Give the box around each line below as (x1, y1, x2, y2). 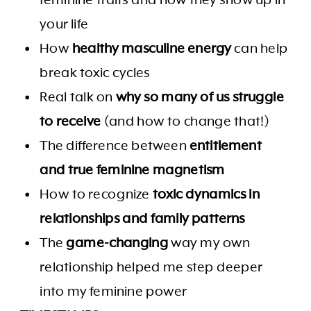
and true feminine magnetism (40, 162, 225, 178)
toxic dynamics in (152, 186, 260, 203)
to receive (40, 113, 101, 130)
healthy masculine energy (72, 40, 232, 57)
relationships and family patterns (40, 210, 245, 227)
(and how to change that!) (101, 113, 272, 130)
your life (40, 16, 92, 33)
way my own (168, 235, 250, 251)
